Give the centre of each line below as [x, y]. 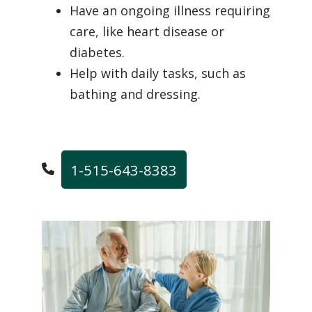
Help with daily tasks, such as [158, 73]
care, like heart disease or [147, 32]
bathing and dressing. [135, 94]
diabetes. [97, 53]
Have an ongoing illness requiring [170, 11]
